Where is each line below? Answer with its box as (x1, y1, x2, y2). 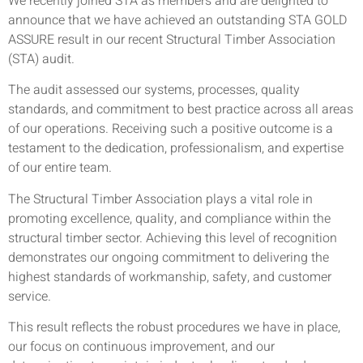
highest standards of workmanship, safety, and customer (8, 267, 331, 287)
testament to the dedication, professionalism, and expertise (8, 139, 344, 159)
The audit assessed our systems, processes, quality (8, 80, 300, 100)
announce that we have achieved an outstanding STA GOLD (8, 11, 348, 30)
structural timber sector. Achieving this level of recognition (8, 228, 337, 248)
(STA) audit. (8, 49, 75, 69)
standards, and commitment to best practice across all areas (8, 100, 353, 120)
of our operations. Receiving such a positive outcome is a (8, 119, 333, 139)
